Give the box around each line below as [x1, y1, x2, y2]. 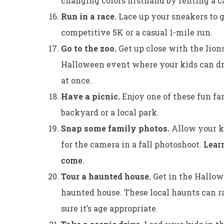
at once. [61, 74, 92, 85]
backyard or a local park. [61, 106, 159, 117]
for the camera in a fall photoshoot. [61, 138, 203, 149]
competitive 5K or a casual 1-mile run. [61, 26, 212, 37]
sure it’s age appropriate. [61, 202, 158, 213]
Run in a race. [61, 10, 118, 21]
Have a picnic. [61, 90, 122, 101]
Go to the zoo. [61, 42, 118, 53]
